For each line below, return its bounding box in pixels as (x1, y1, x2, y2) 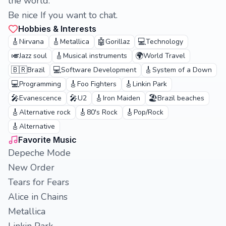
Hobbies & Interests (18, 24, 96, 34)
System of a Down (152, 65, 212, 75)
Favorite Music (18, 135, 77, 145)
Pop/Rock (134, 107, 163, 117)
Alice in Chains (8, 191, 68, 203)
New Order (8, 161, 54, 174)
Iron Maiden (103, 93, 140, 103)
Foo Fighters (77, 79, 117, 89)
